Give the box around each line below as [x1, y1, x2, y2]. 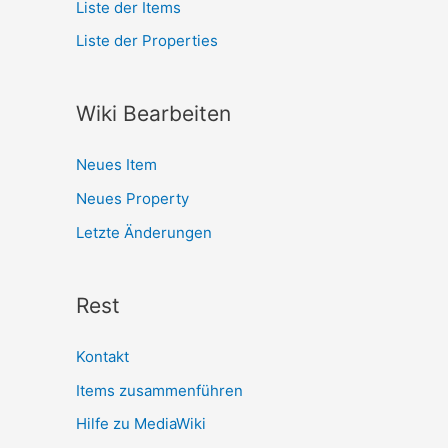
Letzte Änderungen [76, 222, 212, 242]
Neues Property [76, 189, 189, 208]
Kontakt [76, 346, 129, 366]
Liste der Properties [76, 31, 218, 51]
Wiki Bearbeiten [76, 101, 231, 127]
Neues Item [76, 155, 157, 175]
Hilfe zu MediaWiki [76, 414, 206, 434]
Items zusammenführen [76, 380, 243, 400]
